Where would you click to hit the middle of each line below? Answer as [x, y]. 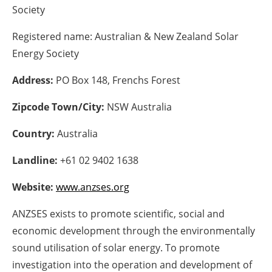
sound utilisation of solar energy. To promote [116, 248]
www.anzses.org [93, 187]
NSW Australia [138, 107]
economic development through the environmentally [134, 231]
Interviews [142, 114]
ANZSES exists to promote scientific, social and [118, 214]
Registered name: [52, 37]
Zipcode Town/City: [58, 107]
